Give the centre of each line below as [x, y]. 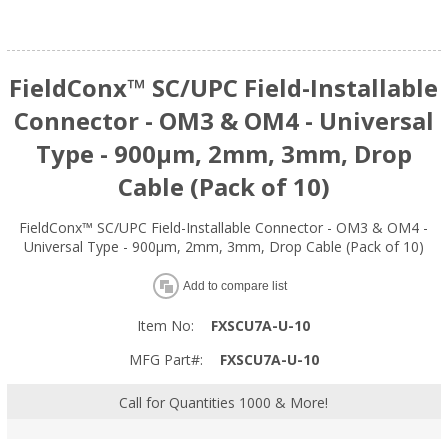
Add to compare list [234, 286]
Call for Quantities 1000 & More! [224, 402]
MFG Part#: [165, 360]
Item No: [166, 326]
